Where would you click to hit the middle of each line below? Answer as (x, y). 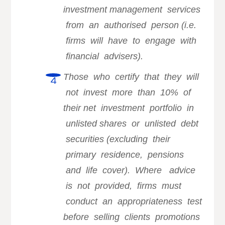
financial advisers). (103, 56)
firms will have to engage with (130, 40)
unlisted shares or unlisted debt (131, 123)
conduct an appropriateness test (133, 201)
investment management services (132, 9)
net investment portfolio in (139, 108)
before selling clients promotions (132, 217)
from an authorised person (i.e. (130, 25)
